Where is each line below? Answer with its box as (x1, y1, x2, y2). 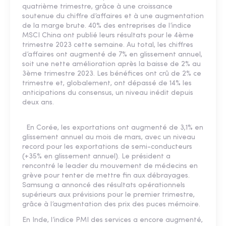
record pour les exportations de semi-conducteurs (22, 143, 192, 151)
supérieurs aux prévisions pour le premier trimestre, (22, 191, 195, 199)
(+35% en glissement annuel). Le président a (22, 153, 171, 161)
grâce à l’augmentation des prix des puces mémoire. (22, 201, 202, 209)
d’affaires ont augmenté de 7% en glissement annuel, (22, 51, 202, 59)
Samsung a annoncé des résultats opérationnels (22, 182, 185, 190)
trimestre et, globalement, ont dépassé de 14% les (22, 80, 192, 88)
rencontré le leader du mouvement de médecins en (22, 162, 198, 171)
